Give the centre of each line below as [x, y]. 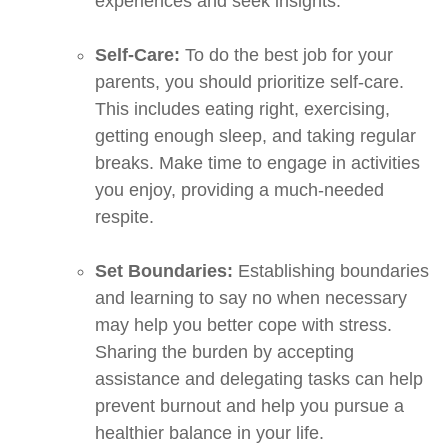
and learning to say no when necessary [251, 298]
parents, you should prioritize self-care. [249, 82]
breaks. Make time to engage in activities [257, 163]
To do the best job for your [286, 55]
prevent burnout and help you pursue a [249, 406]
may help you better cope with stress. [243, 325]
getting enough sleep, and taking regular [255, 136]
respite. [124, 217]
